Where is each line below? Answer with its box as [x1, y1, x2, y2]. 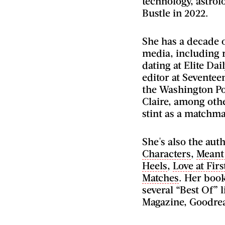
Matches [142, 171, 179, 183]
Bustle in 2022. [142, 7, 208, 19]
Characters [142, 147, 191, 159]
